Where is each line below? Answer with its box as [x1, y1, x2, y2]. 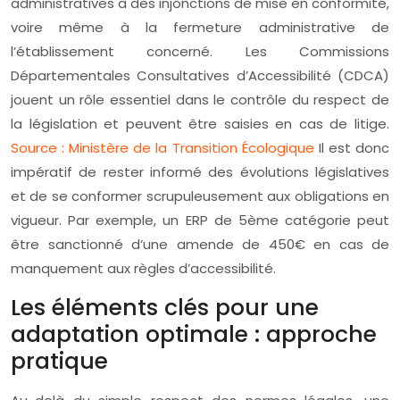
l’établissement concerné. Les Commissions [11, 42, 389, 61]
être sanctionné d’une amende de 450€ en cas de [11, 235, 389, 254]
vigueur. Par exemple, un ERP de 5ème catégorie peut [11, 211, 389, 229]
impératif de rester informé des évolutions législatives [11, 162, 389, 181]
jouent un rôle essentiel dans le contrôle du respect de [11, 90, 389, 109]
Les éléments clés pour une [11, 292, 319, 323]
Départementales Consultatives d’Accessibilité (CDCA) [11, 66, 389, 85]
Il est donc [318, 138, 390, 157]
